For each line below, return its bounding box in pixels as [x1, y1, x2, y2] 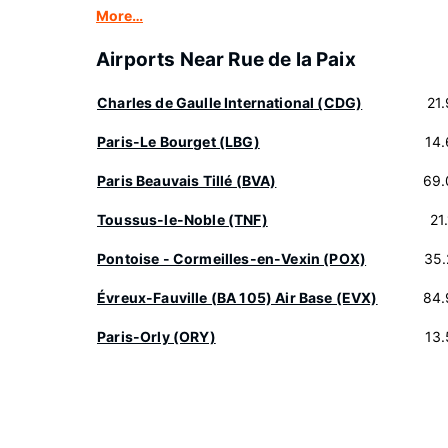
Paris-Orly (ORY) [97, 328, 216, 345]
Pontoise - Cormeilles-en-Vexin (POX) [97, 250, 367, 267]
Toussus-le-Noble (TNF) [97, 211, 268, 228]
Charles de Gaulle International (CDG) [97, 94, 363, 111]
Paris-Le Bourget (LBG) [97, 133, 260, 150]
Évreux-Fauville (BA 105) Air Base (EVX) [97, 289, 378, 306]
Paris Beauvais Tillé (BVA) [97, 172, 277, 189]
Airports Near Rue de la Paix [96, 48, 356, 71]
